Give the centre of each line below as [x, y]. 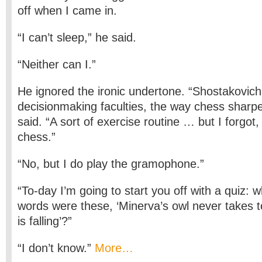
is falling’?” [45, 221]
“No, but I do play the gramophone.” [111, 164]
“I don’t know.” [56, 248]
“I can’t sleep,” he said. [77, 37]
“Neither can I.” [57, 64]
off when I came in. [67, 11]
